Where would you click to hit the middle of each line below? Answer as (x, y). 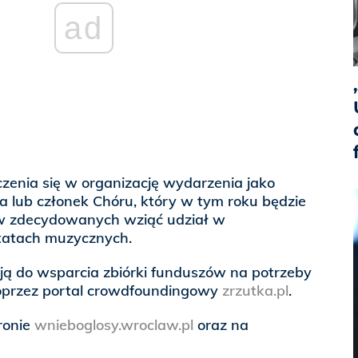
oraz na (221, 325)
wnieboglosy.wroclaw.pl (114, 325)
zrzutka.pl (255, 291)
